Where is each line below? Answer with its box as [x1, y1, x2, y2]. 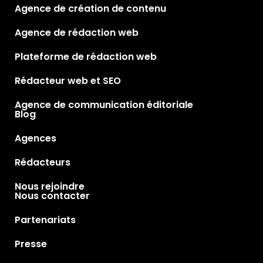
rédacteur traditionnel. [38, 4, 143, 16]
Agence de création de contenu [15, 1, 166, 15]
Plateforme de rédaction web [15, 49, 157, 63]
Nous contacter [15, 188, 90, 203]
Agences [15, 131, 56, 145]
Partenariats [15, 213, 76, 227]
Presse [15, 237, 47, 251]
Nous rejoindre [15, 179, 85, 193]
